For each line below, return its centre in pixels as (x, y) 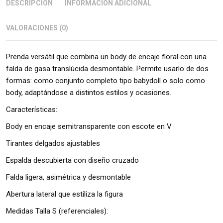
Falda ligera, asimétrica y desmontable (68, 177)
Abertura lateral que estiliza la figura (64, 194)
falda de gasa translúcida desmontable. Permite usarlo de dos (107, 68)
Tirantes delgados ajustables (53, 143)
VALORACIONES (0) (37, 28)
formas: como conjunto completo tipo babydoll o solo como (106, 80)
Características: (32, 109)
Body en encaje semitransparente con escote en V (89, 126)
